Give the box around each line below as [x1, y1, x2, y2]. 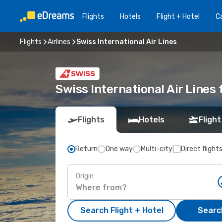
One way [106, 145, 133, 153]
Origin [76, 171, 94, 180]
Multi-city [141, 145, 172, 153]
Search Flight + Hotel [80, 206, 164, 215]
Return [75, 145, 98, 153]
